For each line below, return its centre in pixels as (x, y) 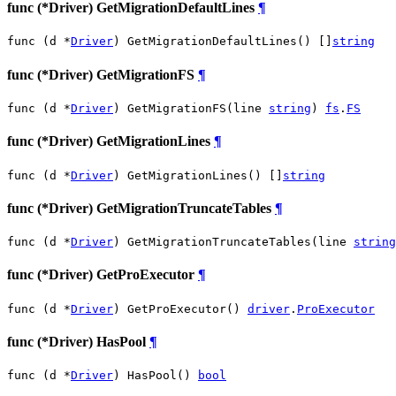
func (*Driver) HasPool (78, 341)
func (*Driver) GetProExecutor (103, 275)
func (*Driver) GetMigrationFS (103, 74)
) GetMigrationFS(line (191, 108)
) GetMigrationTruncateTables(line (233, 242)
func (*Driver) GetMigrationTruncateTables (141, 208)
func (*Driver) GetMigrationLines (110, 141)
